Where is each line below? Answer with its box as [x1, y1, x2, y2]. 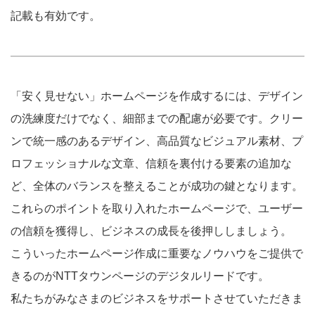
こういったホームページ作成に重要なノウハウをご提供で [11, 247, 303, 259]
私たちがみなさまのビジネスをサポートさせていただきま [11, 292, 303, 304]
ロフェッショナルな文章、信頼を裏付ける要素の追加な [11, 157, 292, 169]
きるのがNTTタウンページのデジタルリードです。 [11, 269, 269, 282]
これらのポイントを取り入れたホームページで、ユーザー [11, 202, 303, 214]
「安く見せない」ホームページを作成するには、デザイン [11, 89, 303, 102]
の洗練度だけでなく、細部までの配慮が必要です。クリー [11, 112, 303, 124]
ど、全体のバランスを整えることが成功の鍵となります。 [11, 179, 303, 192]
